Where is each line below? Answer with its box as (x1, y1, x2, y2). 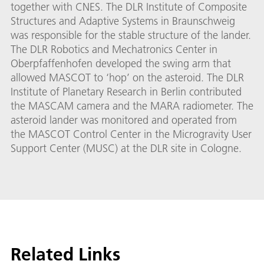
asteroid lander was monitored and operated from (11, 113, 237, 127)
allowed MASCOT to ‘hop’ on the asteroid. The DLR (11, 71, 244, 85)
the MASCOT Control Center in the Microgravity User (11, 127, 252, 141)
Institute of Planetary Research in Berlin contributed (11, 85, 242, 99)
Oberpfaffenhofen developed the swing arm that (11, 57, 231, 71)
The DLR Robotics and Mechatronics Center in (11, 42, 217, 57)
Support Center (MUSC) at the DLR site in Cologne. (11, 141, 242, 156)
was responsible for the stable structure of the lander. (11, 28, 251, 42)
